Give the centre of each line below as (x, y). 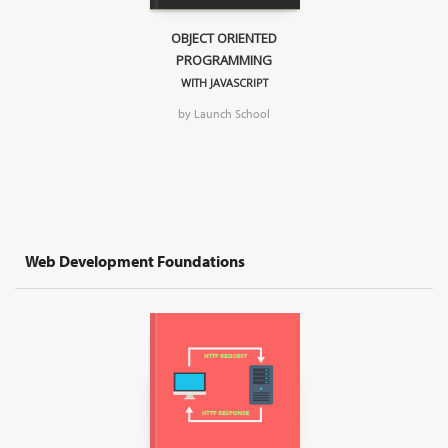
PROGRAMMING (224, 60)
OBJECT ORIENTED (224, 38)
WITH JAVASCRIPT (224, 83)
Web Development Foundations (135, 261)
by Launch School (224, 114)
